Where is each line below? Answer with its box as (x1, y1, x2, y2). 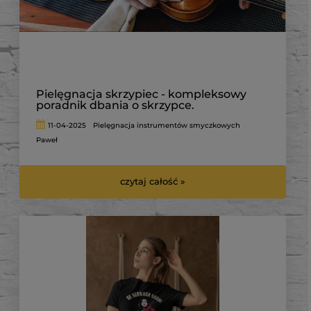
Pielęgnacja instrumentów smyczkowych (93, 120, 241, 130)
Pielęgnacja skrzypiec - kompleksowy (36, 87, 246, 101)
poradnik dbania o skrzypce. (36, 98, 194, 112)
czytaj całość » (120, 176, 185, 187)
